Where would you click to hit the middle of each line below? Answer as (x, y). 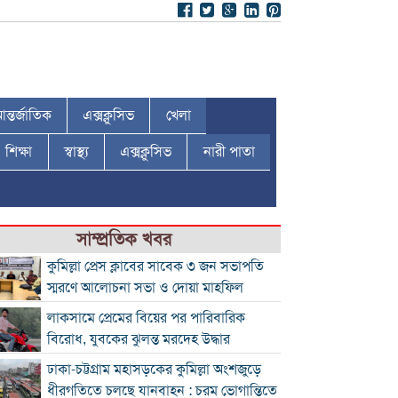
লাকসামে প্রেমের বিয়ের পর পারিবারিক (147, 318)
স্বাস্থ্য (76, 152)
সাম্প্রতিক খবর (123, 239)
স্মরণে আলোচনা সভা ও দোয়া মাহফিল (146, 288)
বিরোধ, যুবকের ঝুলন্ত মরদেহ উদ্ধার (139, 339)
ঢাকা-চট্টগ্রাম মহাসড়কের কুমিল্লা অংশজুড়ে (155, 370)
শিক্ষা (19, 152)
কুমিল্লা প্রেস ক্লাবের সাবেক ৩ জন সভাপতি (156, 267)
